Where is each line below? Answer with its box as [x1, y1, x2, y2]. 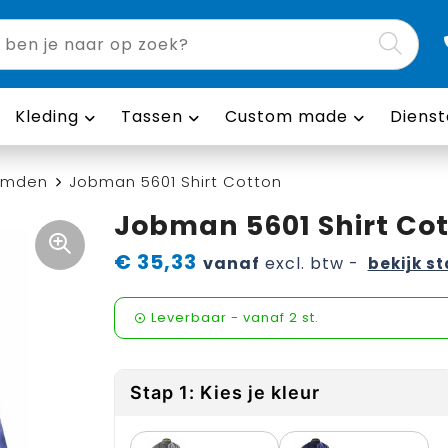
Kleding [14, 105, 79, 128]
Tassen [120, 105, 183, 128]
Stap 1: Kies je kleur [129, 382, 320, 403]
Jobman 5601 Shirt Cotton [68, 171, 282, 192]
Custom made [224, 105, 348, 128]
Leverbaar [150, 308, 227, 327]
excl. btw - [259, 252, 359, 275]
